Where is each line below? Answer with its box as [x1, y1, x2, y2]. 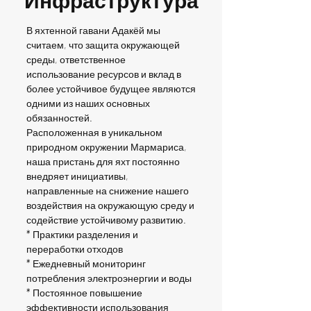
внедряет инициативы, [26, 170, 128, 182]
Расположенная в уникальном [26, 126, 162, 138]
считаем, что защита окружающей [26, 39, 180, 51]
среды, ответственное [26, 53, 126, 65]
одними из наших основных [26, 97, 150, 109]
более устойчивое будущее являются [26, 83, 196, 94]
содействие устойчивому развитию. [26, 214, 186, 226]
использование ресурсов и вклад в [26, 68, 181, 80]
